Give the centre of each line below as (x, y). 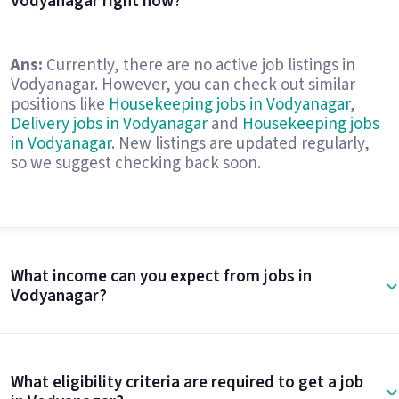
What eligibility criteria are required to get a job (187, 382)
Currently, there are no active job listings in (199, 65)
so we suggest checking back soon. (135, 163)
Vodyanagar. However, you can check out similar (183, 85)
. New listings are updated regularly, (240, 144)
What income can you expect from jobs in (161, 276)
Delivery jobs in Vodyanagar (109, 124)
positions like (59, 105)
